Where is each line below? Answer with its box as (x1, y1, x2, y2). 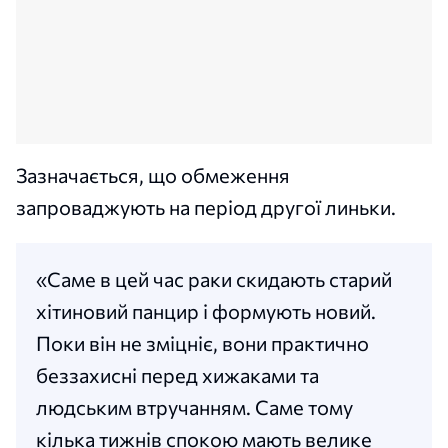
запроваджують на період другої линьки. (16, 195, 396, 220)
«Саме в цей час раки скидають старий (36, 267, 392, 292)
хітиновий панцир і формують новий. (36, 299, 376, 324)
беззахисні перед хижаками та (36, 363, 319, 388)
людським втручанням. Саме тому (36, 395, 353, 420)
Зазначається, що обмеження (16, 163, 290, 188)
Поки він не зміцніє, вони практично (36, 331, 369, 356)
